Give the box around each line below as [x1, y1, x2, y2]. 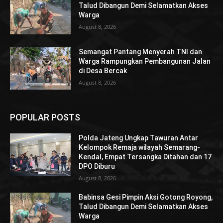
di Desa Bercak [79, 66, 127, 75]
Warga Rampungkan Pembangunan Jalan [79, 57, 211, 65]
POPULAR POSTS [10, 112, 80, 123]
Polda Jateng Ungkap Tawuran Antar [79, 134, 199, 142]
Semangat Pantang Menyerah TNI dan [79, 47, 203, 56]
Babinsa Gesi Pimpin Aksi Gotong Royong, [79, 193, 213, 202]
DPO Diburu [79, 162, 115, 171]
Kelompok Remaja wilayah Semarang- [79, 143, 201, 152]
